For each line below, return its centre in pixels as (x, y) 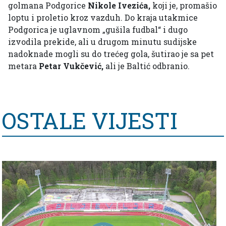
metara (23, 66)
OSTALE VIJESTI (90, 121)
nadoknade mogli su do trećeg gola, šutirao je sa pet (111, 54)
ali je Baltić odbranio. (147, 66)
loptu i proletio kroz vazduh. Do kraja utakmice (103, 18)
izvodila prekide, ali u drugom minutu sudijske (102, 42)
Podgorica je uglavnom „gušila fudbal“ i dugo (98, 30)
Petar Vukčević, (71, 66)
